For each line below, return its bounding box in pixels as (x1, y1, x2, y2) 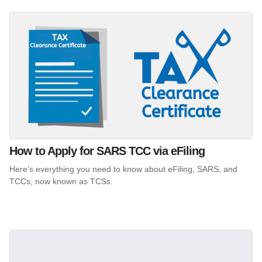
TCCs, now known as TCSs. (9, 177, 113, 187)
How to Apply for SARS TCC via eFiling (9, 144, 205, 158)
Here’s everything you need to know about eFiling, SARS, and (9, 164, 237, 174)
